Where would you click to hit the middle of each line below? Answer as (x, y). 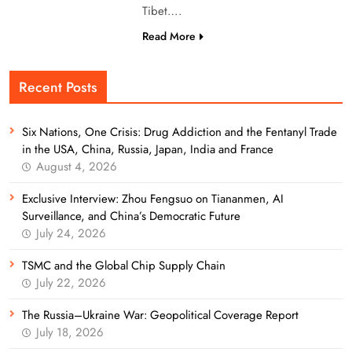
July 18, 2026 (70, 332)
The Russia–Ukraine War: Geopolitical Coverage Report (160, 315)
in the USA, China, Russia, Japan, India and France (148, 149)
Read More (169, 36)
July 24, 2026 (71, 233)
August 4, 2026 (77, 166)
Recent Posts (58, 87)
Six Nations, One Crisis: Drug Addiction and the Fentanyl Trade (180, 132)
